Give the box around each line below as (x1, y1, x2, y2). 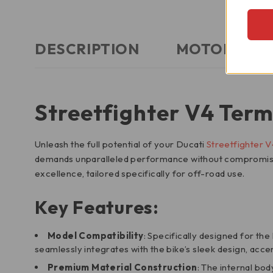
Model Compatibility (48, 230, 144, 241)
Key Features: (35, 196, 159, 219)
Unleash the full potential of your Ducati (35, 138, 207, 150)
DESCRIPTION (35, 40, 140, 58)
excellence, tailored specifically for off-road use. (35, 168, 245, 179)
